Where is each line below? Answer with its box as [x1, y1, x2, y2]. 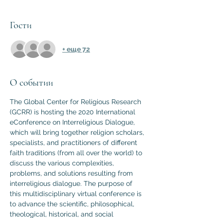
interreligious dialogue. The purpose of [10, 180, 134, 187]
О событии [10, 77, 53, 89]
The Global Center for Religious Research [10, 98, 143, 106]
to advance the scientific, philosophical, [10, 200, 136, 208]
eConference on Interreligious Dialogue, [10, 118, 137, 126]
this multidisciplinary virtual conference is [10, 190, 144, 198]
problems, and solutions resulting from [10, 169, 135, 177]
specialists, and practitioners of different [10, 139, 139, 146]
